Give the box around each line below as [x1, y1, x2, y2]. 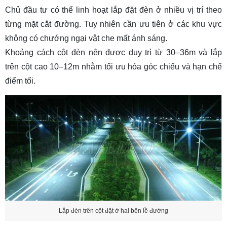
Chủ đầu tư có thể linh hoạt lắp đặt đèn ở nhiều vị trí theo [5, 5, 222, 14]
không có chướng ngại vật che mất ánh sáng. [5, 33, 167, 43]
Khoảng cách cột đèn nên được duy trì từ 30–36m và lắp [5, 48, 222, 57]
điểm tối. [5, 76, 35, 85]
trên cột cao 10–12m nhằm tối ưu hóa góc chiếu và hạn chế [5, 62, 222, 71]
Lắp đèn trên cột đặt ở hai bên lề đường [59, 207, 168, 214]
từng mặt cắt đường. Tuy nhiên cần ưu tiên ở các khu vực [5, 19, 222, 28]
